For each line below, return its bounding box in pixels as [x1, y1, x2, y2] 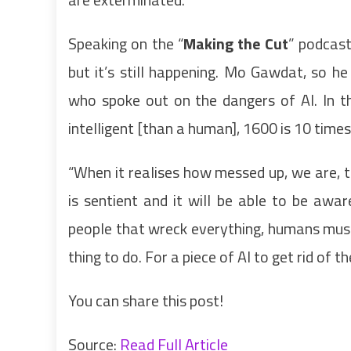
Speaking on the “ [68, 31, 183, 56]
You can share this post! [68, 288, 223, 313]
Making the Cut [183, 31, 288, 56]
